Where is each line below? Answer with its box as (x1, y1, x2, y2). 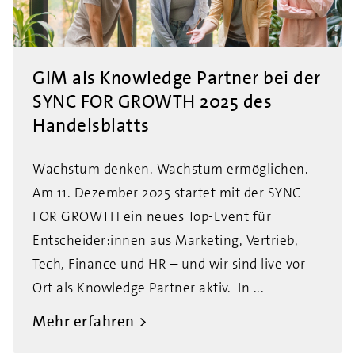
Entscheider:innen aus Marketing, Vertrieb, (32, 231, 298, 249)
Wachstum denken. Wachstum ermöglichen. (32, 160, 308, 177)
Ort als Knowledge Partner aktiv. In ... (32, 279, 264, 296)
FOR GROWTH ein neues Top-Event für (32, 208, 271, 225)
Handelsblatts (32, 113, 150, 137)
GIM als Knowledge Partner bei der (32, 66, 321, 90)
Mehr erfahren (32, 311, 135, 331)
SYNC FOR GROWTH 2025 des (32, 90, 272, 113)
